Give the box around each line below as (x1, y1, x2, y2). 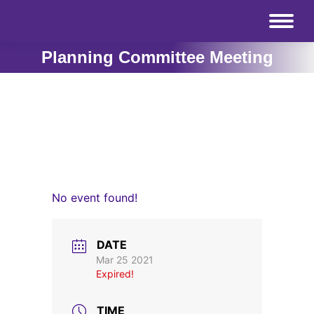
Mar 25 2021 (96, 253, 153, 266)
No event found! (52, 191, 137, 205)
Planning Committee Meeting (41, 48, 273, 67)
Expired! (96, 267, 134, 280)
